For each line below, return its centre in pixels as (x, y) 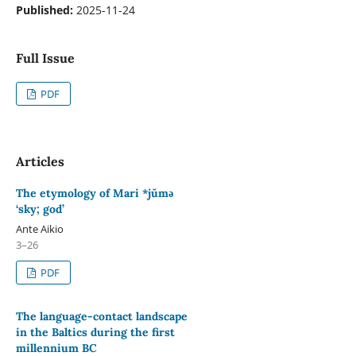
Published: (46, 10)
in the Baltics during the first (95, 332)
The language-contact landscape (101, 316)
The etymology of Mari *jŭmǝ (94, 193)
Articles (40, 161)
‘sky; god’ (40, 209)
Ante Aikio (39, 229)
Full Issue (45, 58)
